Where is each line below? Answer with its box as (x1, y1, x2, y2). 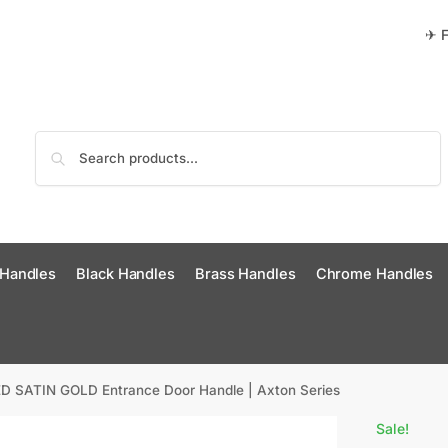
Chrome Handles (315, 265, 434, 283)
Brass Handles (194, 265, 296, 283)
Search (389, 131, 436, 148)
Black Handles (76, 265, 175, 283)
